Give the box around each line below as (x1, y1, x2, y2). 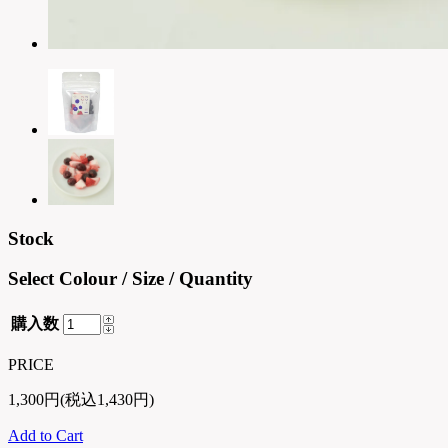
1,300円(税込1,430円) (8, 390, 154, 408)
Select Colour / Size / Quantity (8, 268, 253, 290)
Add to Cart (8, 426, 83, 444)
